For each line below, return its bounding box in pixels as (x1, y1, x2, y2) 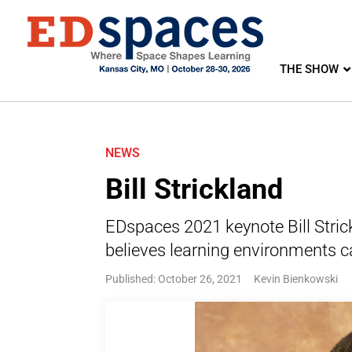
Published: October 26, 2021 (105, 273, 243, 285)
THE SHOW (279, 62, 339, 76)
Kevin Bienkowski (254, 273, 339, 285)
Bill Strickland (105, 173, 284, 206)
